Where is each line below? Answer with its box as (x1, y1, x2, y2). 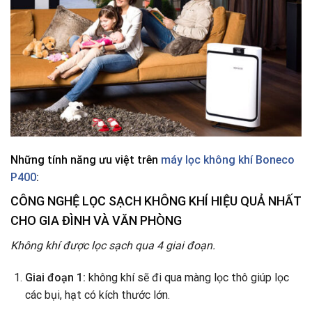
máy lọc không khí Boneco (161, 153, 295, 166)
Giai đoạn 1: (24, 270, 88, 284)
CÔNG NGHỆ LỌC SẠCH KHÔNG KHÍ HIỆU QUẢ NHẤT (10, 193, 302, 208)
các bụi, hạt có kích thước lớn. (24, 288, 170, 302)
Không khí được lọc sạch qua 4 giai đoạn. (10, 238, 215, 252)
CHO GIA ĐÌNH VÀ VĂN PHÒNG (10, 212, 182, 228)
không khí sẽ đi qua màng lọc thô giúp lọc (88, 270, 289, 284)
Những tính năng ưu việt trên (10, 153, 161, 166)
